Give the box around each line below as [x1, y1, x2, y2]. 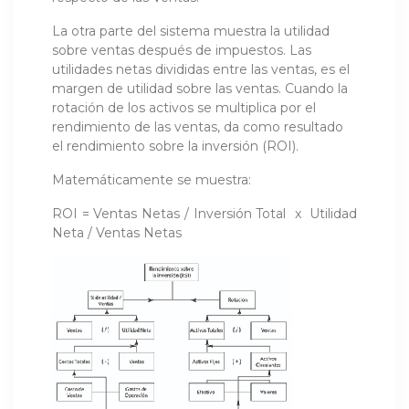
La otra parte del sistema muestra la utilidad [52, 22, 330, 39]
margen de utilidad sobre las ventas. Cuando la [52, 79, 348, 97]
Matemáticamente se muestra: [52, 171, 251, 188]
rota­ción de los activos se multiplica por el [52, 99, 316, 116]
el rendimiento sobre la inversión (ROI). [52, 137, 299, 154]
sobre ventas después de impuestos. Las [52, 41, 311, 58]
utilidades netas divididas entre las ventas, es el [52, 60, 350, 78]
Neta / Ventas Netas [52, 224, 182, 241]
